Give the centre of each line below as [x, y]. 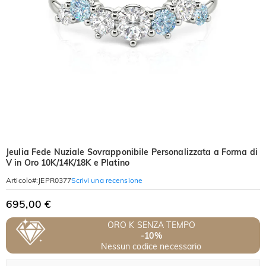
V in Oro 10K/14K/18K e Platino [68, 163]
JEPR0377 [55, 180]
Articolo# [21, 180]
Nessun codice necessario [151, 246]
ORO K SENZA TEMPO [151, 225]
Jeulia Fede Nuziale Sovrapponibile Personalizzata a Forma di [132, 152]
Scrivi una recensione [107, 180]
